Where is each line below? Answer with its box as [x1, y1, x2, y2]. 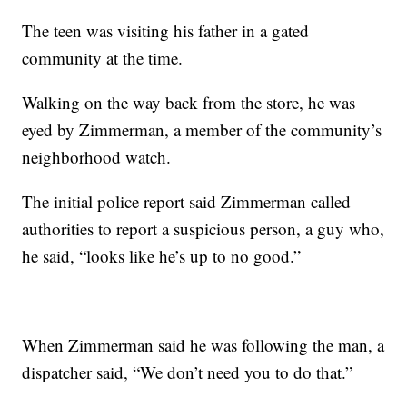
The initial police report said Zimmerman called [22, 189, 352, 213]
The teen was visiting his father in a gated [22, 18, 310, 42]
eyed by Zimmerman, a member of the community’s [22, 117, 382, 141]
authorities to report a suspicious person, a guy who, [22, 216, 385, 240]
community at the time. [22, 45, 184, 69]
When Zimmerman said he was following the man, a [22, 333, 385, 356]
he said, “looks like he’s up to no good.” [22, 243, 302, 267]
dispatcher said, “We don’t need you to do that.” [22, 360, 353, 383]
